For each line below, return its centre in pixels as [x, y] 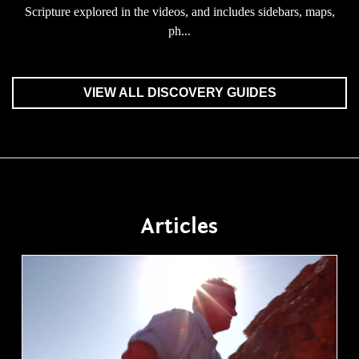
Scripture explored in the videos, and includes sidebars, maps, [179, 12]
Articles [179, 226]
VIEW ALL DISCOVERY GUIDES [179, 93]
